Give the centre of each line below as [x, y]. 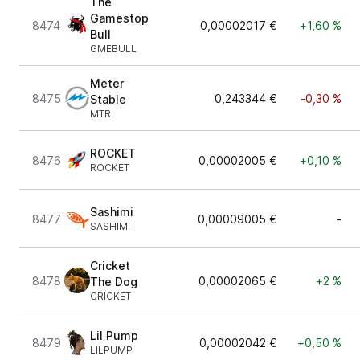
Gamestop [119, 18]
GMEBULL [113, 49]
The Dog [114, 282]
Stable [108, 99]
